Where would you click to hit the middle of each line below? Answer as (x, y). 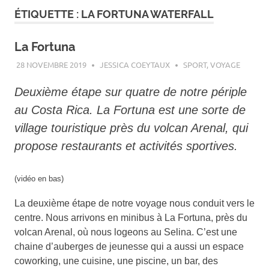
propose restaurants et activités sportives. (126, 146)
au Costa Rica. (54, 110)
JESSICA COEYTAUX (134, 65)
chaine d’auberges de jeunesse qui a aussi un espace (129, 246)
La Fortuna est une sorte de (171, 110)
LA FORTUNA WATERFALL (147, 14)
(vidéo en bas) (39, 179)
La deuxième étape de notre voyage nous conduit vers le (134, 203)
